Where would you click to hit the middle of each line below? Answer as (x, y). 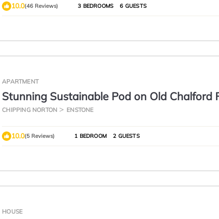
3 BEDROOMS (96, 6)
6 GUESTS (132, 6)
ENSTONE (80, 110)
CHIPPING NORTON (30, 110)
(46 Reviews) (42, 6)
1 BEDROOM (90, 136)
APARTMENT (20, 81)
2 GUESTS (126, 136)
